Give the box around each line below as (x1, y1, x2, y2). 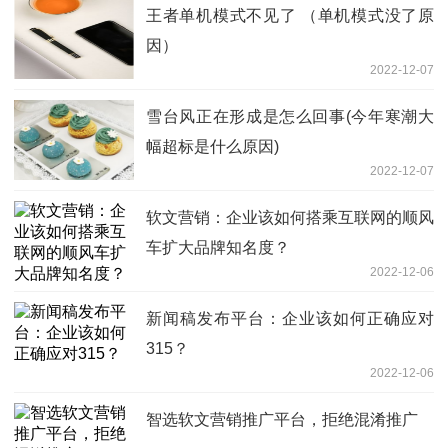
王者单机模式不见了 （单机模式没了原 (146, 7, 434, 25)
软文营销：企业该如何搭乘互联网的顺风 (146, 209, 434, 227)
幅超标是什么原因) (146, 138, 279, 156)
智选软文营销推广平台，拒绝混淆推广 (146, 411, 418, 429)
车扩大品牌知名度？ (146, 239, 290, 257)
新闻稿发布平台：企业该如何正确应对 (146, 310, 434, 328)
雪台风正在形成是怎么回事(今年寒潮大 (146, 108, 434, 126)
